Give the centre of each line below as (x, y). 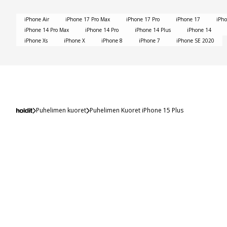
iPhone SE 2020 (195, 41)
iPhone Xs (36, 41)
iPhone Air (37, 19)
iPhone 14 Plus (153, 30)
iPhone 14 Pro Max (47, 30)
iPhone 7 (149, 41)
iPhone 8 (112, 41)
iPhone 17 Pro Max (88, 19)
